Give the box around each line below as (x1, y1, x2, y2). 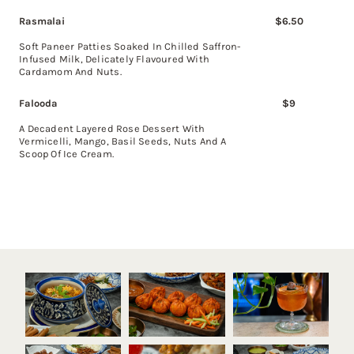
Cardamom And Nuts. (19, 65, 122, 77)
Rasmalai (19, 14, 65, 27)
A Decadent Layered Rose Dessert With (19, 122, 205, 134)
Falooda (19, 96, 58, 109)
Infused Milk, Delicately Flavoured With (19, 52, 209, 65)
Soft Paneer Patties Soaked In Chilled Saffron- (19, 40, 241, 52)
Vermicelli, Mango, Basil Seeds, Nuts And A (19, 134, 227, 147)
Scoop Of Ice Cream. (19, 147, 114, 160)
